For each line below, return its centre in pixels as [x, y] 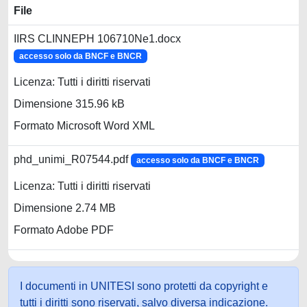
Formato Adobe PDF [64, 230]
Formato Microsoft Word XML [84, 126]
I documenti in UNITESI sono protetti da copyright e [144, 286]
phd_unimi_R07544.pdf [72, 159]
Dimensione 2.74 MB [65, 208]
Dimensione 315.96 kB [69, 104]
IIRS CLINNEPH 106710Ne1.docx [97, 39]
